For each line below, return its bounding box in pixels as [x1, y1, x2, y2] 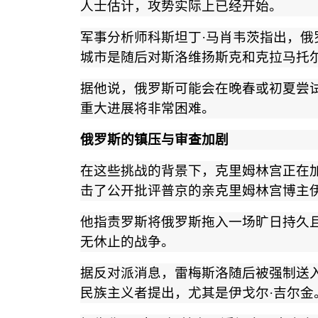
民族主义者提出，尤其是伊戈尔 [79, 285, 269, 301]
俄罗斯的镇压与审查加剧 [79, 132, 229, 148]
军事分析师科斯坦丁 [79, 30, 202, 45]
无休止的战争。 [79, 234, 175, 250]
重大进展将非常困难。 [79, 101, 215, 116]
